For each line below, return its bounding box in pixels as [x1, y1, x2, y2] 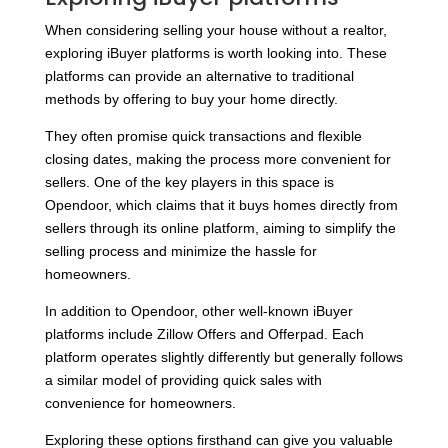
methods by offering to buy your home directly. [44, 91, 338, 108]
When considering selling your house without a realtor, [44, 22, 387, 39]
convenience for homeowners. [44, 395, 236, 412]
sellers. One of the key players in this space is [44, 174, 334, 191]
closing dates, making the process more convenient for [44, 151, 391, 168]
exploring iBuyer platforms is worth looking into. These [44, 45, 387, 62]
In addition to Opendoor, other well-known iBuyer [44, 303, 353, 320]
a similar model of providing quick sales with [44, 372, 322, 389]
